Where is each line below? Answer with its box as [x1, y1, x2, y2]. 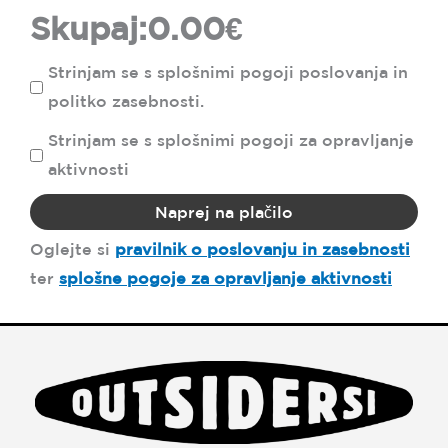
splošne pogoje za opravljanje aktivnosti [59, 269, 392, 288]
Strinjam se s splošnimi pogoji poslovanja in [48, 63, 408, 82]
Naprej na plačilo [155, 203, 293, 222]
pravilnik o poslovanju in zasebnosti [115, 240, 410, 259]
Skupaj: [30, 10, 147, 47]
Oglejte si [30, 240, 115, 259]
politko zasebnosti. [48, 92, 204, 111]
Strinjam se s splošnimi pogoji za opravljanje [48, 131, 414, 150]
